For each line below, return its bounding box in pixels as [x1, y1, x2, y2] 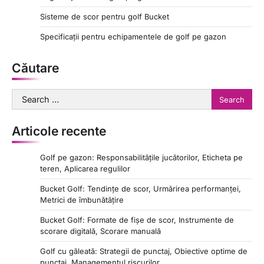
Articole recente [12, 124, 106, 139]
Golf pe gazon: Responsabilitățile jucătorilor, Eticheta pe [40, 153, 243, 163]
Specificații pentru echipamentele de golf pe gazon [40, 32, 226, 42]
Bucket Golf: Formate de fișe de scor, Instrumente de [40, 215, 234, 225]
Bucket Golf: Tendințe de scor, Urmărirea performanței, [40, 184, 241, 194]
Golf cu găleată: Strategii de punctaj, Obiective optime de [40, 246, 247, 256]
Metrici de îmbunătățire [40, 195, 124, 205]
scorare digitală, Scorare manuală [40, 226, 161, 236]
